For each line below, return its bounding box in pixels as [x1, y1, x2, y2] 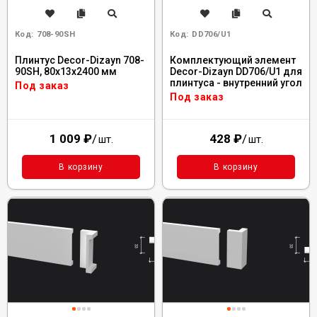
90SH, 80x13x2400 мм [15, 66, 117, 77]
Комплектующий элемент [170, 54, 296, 66]
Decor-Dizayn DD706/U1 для [170, 66, 302, 77]
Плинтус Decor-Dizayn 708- [15, 54, 144, 66]
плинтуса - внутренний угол [170, 77, 302, 88]
